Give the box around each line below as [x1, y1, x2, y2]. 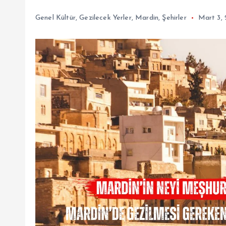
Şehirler [162, 14, 187, 22]
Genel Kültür [35, 14, 76, 22]
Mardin [135, 14, 159, 22]
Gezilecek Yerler [79, 14, 132, 22]
